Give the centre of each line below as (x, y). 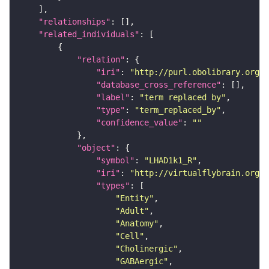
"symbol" (115, 161)
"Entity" (134, 198)
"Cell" (130, 236)
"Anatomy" (137, 224)
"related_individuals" (89, 35)
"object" (96, 148)
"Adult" (132, 211)
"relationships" (74, 22)
